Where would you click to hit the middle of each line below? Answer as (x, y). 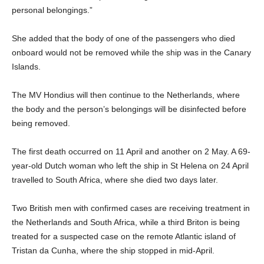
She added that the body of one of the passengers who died (123, 38)
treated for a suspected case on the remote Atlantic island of (124, 236)
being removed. (41, 123)
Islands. (26, 66)
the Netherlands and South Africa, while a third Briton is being (126, 222)
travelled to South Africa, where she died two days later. (115, 179)
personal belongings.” (52, 10)
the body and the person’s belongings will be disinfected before (129, 109)
